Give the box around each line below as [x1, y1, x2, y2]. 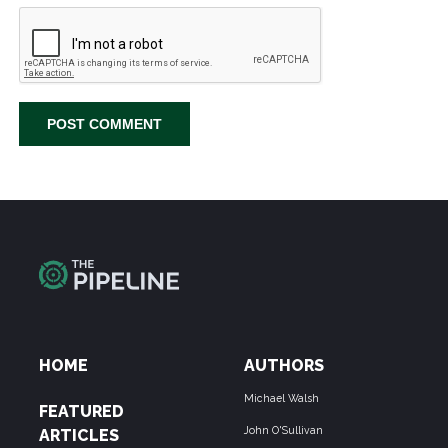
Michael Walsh [244, 392, 319, 405]
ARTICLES [38, 426, 119, 446]
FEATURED [38, 402, 124, 422]
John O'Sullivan [244, 424, 323, 437]
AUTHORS [244, 355, 324, 375]
